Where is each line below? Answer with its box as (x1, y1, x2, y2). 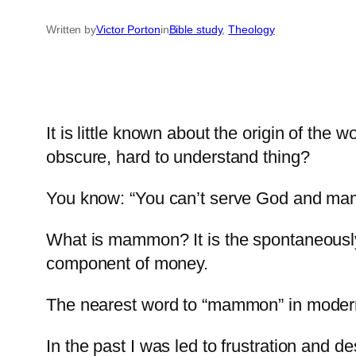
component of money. (46, 253, 209, 274)
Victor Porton (96, 23, 161, 37)
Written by (46, 23, 96, 37)
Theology (228, 23, 275, 37)
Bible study (168, 23, 222, 37)
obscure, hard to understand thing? (46, 147, 310, 168)
